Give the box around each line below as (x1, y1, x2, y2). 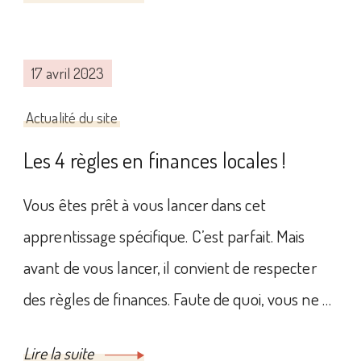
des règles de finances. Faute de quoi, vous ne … (23, 288, 331, 309)
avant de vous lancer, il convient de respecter (23, 256, 317, 278)
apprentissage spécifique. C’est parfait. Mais (23, 225, 305, 247)
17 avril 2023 (31, 64, 105, 82)
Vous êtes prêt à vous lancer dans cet (23, 193, 266, 215)
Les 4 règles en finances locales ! (23, 147, 287, 173)
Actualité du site (26, 108, 118, 127)
